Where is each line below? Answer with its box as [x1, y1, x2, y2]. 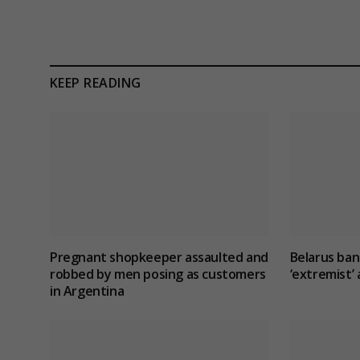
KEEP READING [50, 74, 141, 92]
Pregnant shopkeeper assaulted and [50, 247, 268, 266]
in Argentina [50, 281, 125, 300]
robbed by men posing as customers [50, 264, 266, 283]
